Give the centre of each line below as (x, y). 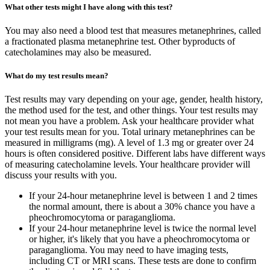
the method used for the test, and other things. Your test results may (131, 110)
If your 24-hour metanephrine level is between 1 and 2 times (143, 196)
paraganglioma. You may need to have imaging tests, (129, 250)
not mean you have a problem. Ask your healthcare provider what (129, 121)
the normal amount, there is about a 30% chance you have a (142, 207)
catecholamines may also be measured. (78, 52)
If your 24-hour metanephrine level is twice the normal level (143, 228)
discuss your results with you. (61, 175)
